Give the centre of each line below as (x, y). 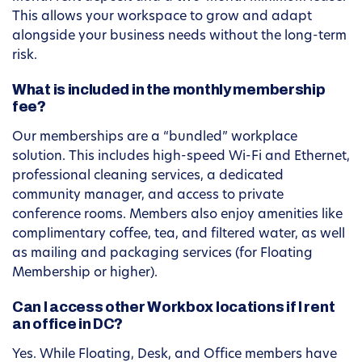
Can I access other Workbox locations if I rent (174, 307)
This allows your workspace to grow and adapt (162, 17)
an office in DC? (68, 324)
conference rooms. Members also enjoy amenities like (177, 215)
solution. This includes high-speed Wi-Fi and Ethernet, (181, 157)
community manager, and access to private (148, 196)
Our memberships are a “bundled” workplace (155, 138)
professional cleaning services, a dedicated (148, 177)
